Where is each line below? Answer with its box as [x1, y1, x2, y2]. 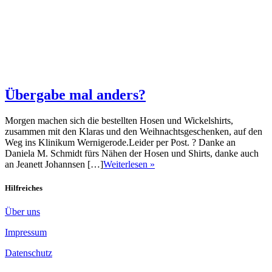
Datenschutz [5, 248, 52, 259]
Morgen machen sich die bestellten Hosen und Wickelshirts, [5, 115, 233, 126]
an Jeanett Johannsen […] [5, 158, 103, 169]
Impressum [5, 227, 47, 238]
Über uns [5, 206, 40, 217]
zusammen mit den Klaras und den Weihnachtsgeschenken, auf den [5, 126, 262, 137]
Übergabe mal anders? [5, 86, 146, 103]
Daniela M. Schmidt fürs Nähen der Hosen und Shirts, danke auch [5, 148, 259, 158]
